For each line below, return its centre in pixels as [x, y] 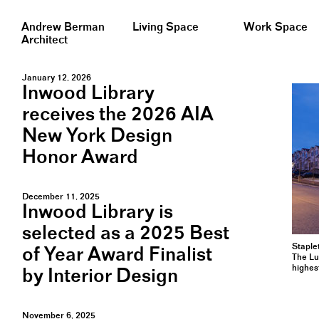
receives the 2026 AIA [118, 115]
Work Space [275, 27]
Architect [45, 40]
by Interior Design [100, 277]
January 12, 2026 [57, 78]
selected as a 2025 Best [126, 234]
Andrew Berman [63, 27]
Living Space [165, 27]
